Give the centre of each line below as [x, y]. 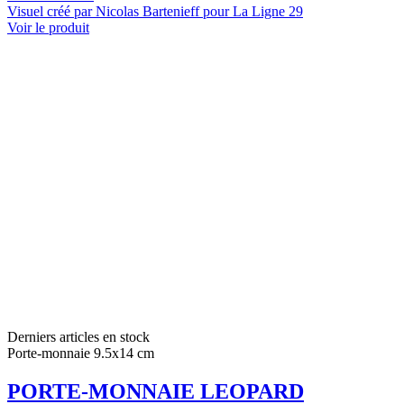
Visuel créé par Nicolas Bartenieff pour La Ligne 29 [155, 12]
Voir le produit [48, 28]
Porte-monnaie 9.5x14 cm [81, 353]
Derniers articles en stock [78, 337]
